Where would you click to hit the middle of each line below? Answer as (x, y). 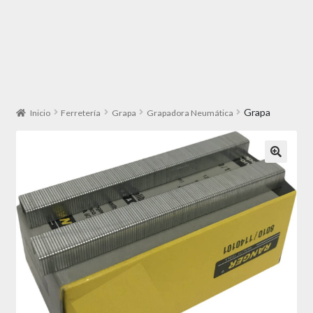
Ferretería (81, 112)
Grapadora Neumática (190, 112)
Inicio (41, 112)
